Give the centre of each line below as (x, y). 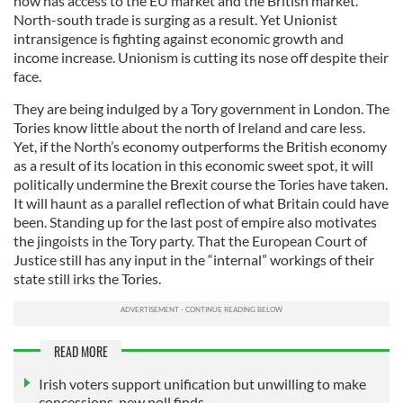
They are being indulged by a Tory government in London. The (201, 108)
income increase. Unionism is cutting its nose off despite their (201, 57)
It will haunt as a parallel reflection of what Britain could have (201, 202)
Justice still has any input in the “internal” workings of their (194, 259)
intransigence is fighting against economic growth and (179, 38)
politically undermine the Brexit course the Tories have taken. (201, 184)
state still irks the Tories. (87, 278)
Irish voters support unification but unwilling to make (202, 383)
